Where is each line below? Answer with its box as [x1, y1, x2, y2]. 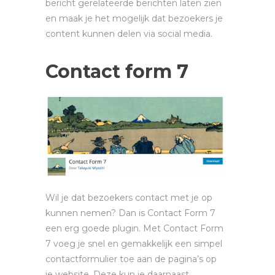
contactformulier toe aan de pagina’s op [45, 253, 217, 265]
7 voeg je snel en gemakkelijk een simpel [45, 238, 222, 249]
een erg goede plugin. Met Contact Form [45, 222, 223, 234]
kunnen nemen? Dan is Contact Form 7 [45, 207, 215, 219]
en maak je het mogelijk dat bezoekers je [45, 12, 223, 24]
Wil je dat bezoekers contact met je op [45, 192, 212, 203]
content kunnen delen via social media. [45, 28, 212, 39]
